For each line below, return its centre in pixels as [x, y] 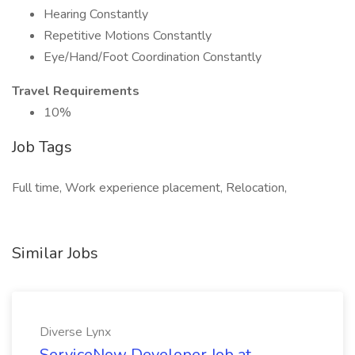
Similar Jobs [55, 253]
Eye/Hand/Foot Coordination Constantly [153, 57]
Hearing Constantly [96, 14]
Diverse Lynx [75, 332]
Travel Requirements [76, 91]
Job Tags [42, 147]
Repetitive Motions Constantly [128, 36]
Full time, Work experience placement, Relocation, [149, 188]
